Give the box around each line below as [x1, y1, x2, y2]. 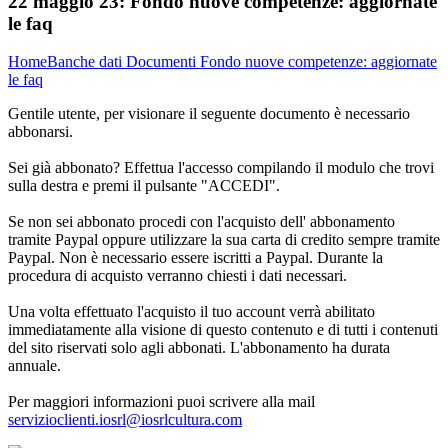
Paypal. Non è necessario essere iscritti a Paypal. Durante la [8, 249, 383, 267]
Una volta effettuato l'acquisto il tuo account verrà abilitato [8, 303, 375, 321]
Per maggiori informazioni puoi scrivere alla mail [8, 393, 315, 411]
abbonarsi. [8, 123, 73, 141]
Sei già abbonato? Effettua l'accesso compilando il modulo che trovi [8, 159, 434, 177]
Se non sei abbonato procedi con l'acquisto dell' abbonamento [8, 213, 395, 231]
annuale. [8, 357, 61, 375]
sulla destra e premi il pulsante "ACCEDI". [8, 177, 280, 195]
